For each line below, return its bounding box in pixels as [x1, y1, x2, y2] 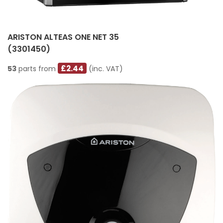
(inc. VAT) [87, 63, 123, 74]
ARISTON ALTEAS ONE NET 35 [7, 31, 119, 43]
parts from [16, 63, 58, 74]
